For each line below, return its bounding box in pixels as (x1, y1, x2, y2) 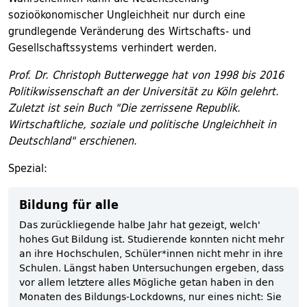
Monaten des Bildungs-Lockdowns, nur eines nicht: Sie (19, 288, 282, 305)
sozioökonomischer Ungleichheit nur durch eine (8, 5, 245, 24)
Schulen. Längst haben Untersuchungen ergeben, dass (19, 259, 284, 276)
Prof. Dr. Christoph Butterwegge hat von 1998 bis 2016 (8, 65, 284, 84)
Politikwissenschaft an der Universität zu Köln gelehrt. (8, 82, 279, 101)
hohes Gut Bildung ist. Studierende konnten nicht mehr (19, 230, 284, 247)
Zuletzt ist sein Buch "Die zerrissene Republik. (8, 98, 241, 117)
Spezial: (8, 158, 47, 177)
